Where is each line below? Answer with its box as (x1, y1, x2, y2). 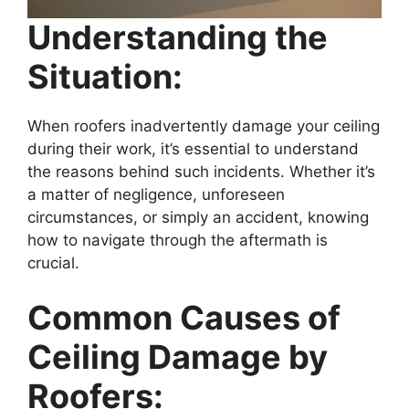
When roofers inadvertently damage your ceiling (27, 117, 380, 135)
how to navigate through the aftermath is (27, 231, 328, 249)
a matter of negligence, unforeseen (27, 185, 285, 204)
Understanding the (27, 17, 328, 58)
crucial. (27, 254, 79, 272)
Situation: (27, 57, 183, 97)
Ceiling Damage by (27, 336, 328, 377)
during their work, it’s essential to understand (27, 140, 359, 158)
